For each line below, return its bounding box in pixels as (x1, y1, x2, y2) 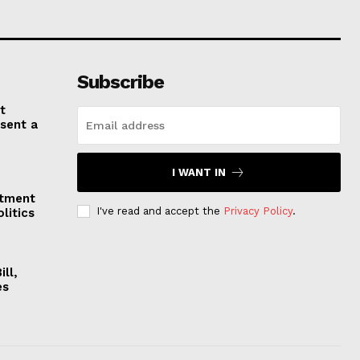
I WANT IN (172, 166, 227, 179)
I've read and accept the (96, 205, 223, 218)
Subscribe (76, 71, 164, 94)
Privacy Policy (223, 205, 292, 218)
